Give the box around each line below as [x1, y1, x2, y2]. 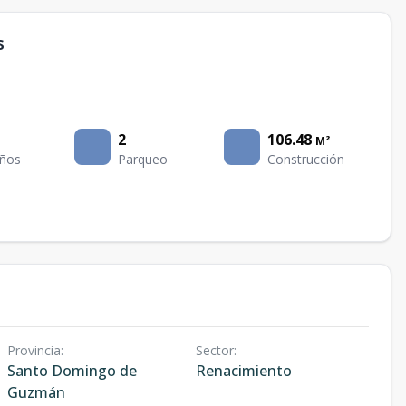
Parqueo [118, 150, 169, 169]
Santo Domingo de [7, 361, 137, 382]
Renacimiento [195, 361, 292, 382]
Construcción [266, 150, 344, 169]
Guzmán [7, 382, 65, 403]
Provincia [7, 342, 61, 360]
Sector [195, 342, 234, 360]
